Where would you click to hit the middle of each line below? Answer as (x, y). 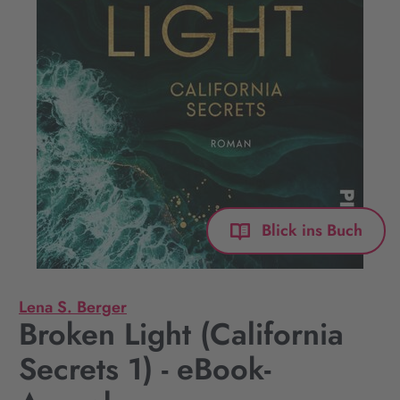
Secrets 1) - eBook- (145, 369)
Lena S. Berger (73, 307)
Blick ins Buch (312, 230)
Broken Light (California (181, 334)
